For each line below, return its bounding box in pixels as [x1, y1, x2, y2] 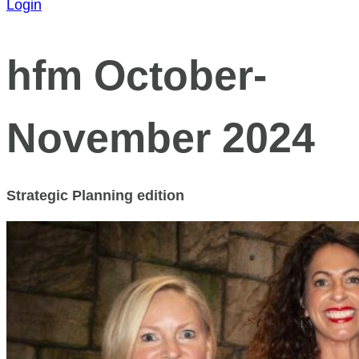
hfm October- [6, 51, 267, 99]
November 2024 [6, 114, 315, 161]
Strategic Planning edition [6, 187, 184, 204]
